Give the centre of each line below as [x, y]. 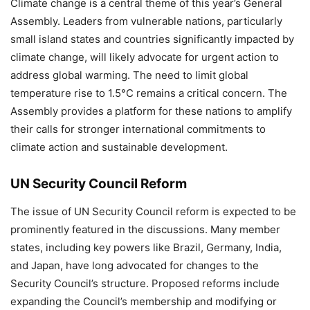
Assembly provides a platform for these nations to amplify [151, 111]
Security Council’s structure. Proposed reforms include [145, 283]
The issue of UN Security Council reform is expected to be [153, 211]
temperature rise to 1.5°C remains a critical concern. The [149, 93]
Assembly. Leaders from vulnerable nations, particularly [146, 21]
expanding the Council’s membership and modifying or [144, 301]
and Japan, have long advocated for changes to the [135, 265]
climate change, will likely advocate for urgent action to [145, 57]
